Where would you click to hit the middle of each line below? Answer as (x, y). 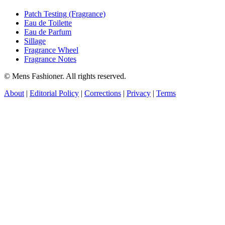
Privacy (139, 93)
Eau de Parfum (48, 32)
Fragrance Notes (50, 59)
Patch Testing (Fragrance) (65, 14)
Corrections (103, 93)
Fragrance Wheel (51, 50)
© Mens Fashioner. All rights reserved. (65, 76)
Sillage (35, 41)
